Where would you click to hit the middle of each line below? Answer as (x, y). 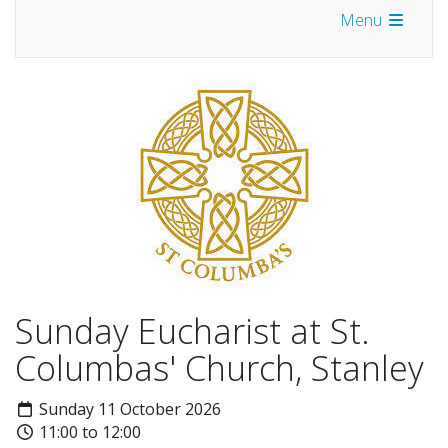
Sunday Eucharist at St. (192, 330)
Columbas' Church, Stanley (219, 367)
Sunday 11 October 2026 (128, 409)
